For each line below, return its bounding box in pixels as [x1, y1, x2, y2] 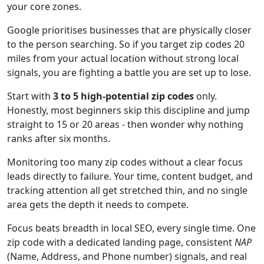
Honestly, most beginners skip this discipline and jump [7, 104, 250, 117]
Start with [7, 90, 53, 103]
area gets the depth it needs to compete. [7, 198, 189, 211]
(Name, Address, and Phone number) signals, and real [7, 250, 247, 263]
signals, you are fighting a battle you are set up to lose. [7, 66, 251, 79]
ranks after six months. [7, 132, 110, 145]
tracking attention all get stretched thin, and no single [7, 184, 247, 197]
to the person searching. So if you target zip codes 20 [7, 38, 245, 51]
